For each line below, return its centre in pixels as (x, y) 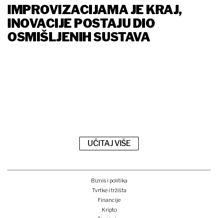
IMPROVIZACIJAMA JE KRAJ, (95, 10)
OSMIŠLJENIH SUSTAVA (79, 37)
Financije (109, 200)
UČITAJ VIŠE (109, 144)
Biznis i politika (109, 180)
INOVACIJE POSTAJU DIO (81, 24)
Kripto (109, 209)
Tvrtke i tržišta (109, 190)
